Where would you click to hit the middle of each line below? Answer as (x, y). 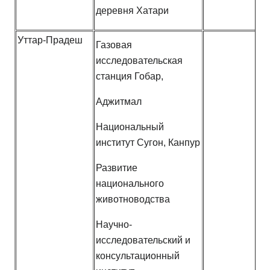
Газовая (114, 45)
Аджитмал (119, 102)
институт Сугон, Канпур (148, 143)
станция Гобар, (130, 77)
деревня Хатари (132, 11)
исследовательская (139, 61)
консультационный (138, 256)
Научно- (114, 225)
